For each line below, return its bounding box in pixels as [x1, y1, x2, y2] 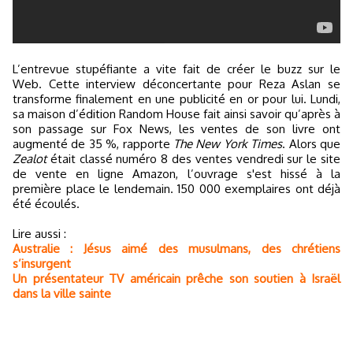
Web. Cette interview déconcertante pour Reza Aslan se [13, 76, 340, 91]
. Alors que [282, 136, 341, 151]
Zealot [13, 151, 46, 166]
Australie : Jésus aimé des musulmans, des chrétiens [13, 241, 340, 256]
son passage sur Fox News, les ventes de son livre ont [13, 121, 340, 136]
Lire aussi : [13, 226, 66, 241]
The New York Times [173, 136, 283, 151]
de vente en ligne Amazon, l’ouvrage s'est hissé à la [13, 166, 340, 181]
